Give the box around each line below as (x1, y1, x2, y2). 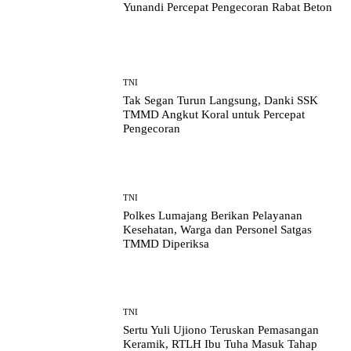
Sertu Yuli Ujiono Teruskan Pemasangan (123, 324, 320, 337)
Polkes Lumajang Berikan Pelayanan (123, 208, 303, 222)
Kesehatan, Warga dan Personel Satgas (123, 223, 313, 236)
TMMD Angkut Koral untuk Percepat (123, 108, 306, 121)
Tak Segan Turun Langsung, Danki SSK (123, 94, 319, 107)
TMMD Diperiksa (123, 237, 210, 250)
